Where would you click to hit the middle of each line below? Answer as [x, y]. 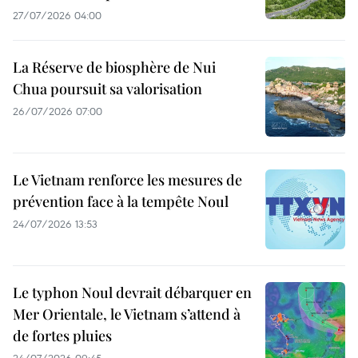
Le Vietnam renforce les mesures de [127, 180]
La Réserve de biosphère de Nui [114, 67]
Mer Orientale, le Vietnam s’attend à [127, 314]
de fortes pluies [62, 336]
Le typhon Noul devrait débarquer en [132, 292]
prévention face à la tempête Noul [121, 201]
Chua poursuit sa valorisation [107, 89]
